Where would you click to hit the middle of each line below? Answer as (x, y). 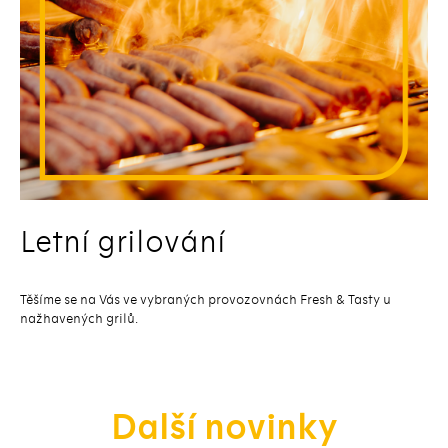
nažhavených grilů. (79, 318)
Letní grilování (123, 242)
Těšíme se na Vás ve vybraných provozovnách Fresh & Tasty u (205, 299)
